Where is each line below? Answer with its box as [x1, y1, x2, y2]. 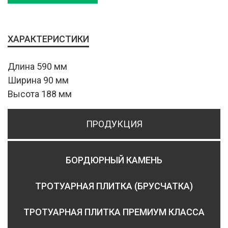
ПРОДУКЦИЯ [85, 119, 142, 130]
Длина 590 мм [8, 61, 67, 72]
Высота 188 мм [8, 89, 72, 100]
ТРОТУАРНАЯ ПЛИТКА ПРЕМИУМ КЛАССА [23, 207, 205, 218]
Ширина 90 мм [8, 75, 69, 86]
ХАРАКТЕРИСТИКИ [8, 34, 89, 45]
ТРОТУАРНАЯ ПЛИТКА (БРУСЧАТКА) [35, 181, 193, 192]
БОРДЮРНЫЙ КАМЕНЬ [66, 155, 162, 166]
